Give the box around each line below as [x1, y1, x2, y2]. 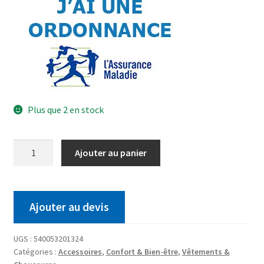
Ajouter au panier [75, 147, 147, 159]
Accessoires [58, 246, 102, 257]
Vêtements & [181, 246, 230, 257]
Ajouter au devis [29, 199, 109, 214]
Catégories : [13, 246, 58, 257]
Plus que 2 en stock [28, 103, 104, 115]
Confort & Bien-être [105, 246, 178, 257]
